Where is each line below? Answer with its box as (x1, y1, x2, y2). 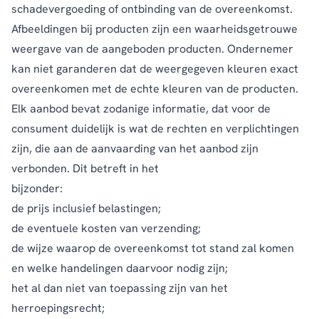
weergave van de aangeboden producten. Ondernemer (11, 41, 293, 56)
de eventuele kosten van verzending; (11, 220, 201, 236)
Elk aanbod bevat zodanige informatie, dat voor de (11, 100, 271, 116)
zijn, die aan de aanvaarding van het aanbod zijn (11, 140, 258, 156)
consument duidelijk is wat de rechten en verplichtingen (11, 120, 299, 136)
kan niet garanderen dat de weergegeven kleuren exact (11, 61, 298, 76)
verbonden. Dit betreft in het (11, 160, 159, 176)
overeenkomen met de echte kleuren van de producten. (11, 80, 298, 96)
